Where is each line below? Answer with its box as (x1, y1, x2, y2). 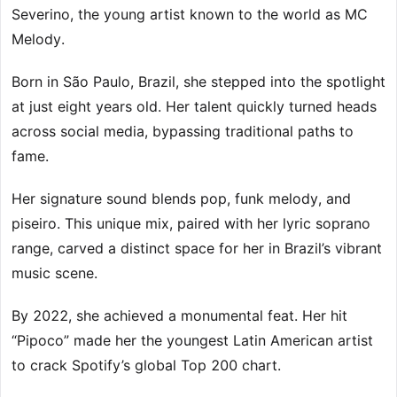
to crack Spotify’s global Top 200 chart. (12, 356, 281, 375)
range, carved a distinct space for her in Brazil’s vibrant (12, 239, 382, 258)
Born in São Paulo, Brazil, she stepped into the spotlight (12, 73, 385, 91)
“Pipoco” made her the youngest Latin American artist (12, 331, 373, 350)
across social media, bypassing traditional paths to (12, 122, 354, 141)
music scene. (12, 264, 97, 283)
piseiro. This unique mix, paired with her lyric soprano (12, 214, 370, 233)
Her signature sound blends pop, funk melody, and (12, 190, 351, 208)
